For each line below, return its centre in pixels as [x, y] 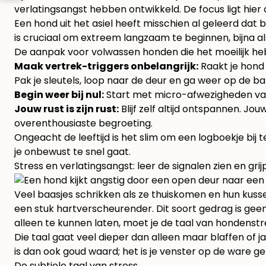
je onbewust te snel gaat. [72, 152]
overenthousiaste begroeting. [83, 123]
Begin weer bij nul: [59, 95]
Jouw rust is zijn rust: [66, 109]
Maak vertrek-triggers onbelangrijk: [106, 66]
